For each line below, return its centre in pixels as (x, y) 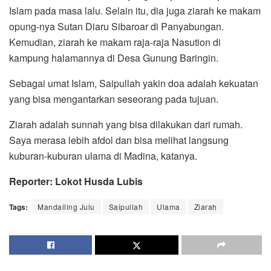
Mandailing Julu (66, 206)
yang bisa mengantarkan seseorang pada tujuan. (114, 99)
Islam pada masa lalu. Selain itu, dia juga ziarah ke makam (135, 10)
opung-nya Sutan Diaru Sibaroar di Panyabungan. (116, 26)
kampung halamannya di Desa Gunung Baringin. (114, 57)
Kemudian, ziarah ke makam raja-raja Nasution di (115, 42)
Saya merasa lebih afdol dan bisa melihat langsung (119, 140)
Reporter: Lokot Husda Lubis (76, 181)
